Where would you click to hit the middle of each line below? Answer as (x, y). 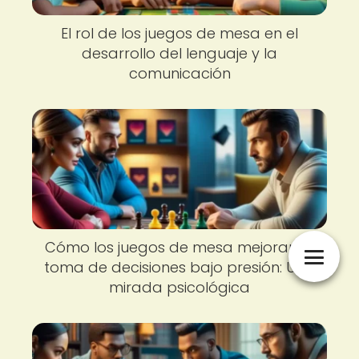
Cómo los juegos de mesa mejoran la (179, 247)
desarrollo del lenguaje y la (179, 53)
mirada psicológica (179, 287)
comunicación (179, 73)
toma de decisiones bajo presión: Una (179, 267)
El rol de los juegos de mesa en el (179, 33)
